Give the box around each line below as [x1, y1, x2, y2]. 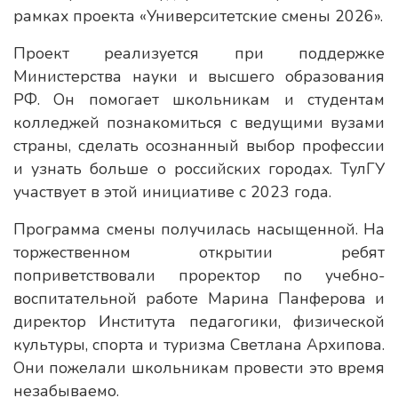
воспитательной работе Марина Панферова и [13, 288, 385, 309]
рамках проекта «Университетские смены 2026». [13, 5, 383, 27]
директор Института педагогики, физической [13, 311, 385, 332]
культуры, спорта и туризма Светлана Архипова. [13, 334, 385, 355]
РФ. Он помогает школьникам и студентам [13, 89, 385, 110]
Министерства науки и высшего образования [13, 66, 385, 87]
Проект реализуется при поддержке [13, 43, 385, 64]
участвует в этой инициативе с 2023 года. [13, 181, 331, 203]
